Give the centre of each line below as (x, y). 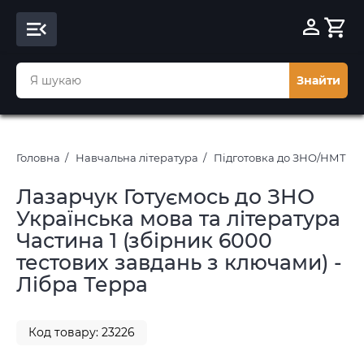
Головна (38, 158)
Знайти (318, 80)
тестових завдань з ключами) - (179, 262)
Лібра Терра (82, 284)
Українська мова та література (178, 219)
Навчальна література (137, 158)
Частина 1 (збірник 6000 (144, 240)
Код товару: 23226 (82, 332)
